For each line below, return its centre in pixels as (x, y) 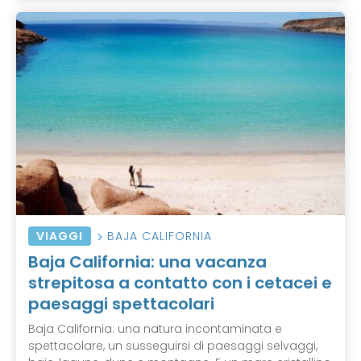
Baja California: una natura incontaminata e (155, 328)
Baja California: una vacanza (147, 261)
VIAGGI (60, 236)
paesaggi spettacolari (121, 303)
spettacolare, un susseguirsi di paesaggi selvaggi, (173, 345)
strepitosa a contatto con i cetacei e (180, 282)
